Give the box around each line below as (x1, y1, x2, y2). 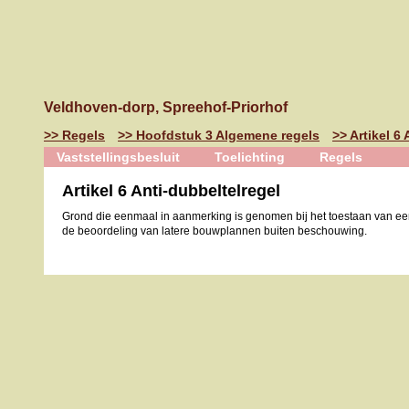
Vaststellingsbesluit (57, 150, 180, 164)
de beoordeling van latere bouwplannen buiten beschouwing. (62, 225, 367, 237)
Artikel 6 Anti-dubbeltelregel (62, 182, 280, 200)
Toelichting (214, 150, 285, 164)
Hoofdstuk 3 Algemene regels (136, 128, 320, 142)
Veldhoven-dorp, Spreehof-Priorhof (44, 100, 288, 115)
